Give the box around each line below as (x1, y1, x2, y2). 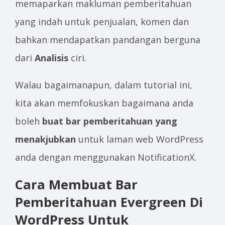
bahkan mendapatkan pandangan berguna (15, 33, 200, 46)
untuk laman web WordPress (76, 133, 203, 145)
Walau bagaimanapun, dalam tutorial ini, (15, 78, 192, 91)
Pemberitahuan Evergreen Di (15, 193, 203, 210)
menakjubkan (15, 133, 76, 145)
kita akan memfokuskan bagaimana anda (15, 96, 193, 109)
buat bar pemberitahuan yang (42, 115, 177, 127)
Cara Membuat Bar (15, 175, 138, 193)
